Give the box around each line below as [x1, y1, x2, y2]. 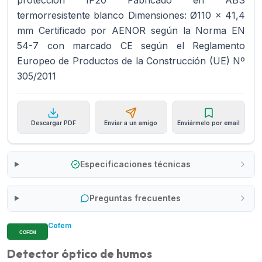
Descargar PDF [30, 119, 76, 126]
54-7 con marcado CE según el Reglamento [17, 40, 245, 51]
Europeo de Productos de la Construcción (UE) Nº [17, 55, 245, 67]
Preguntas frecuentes [89, 193, 181, 203]
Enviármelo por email [177, 119, 240, 126]
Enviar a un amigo [104, 119, 158, 126]
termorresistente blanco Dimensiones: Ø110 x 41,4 [17, 9, 245, 21]
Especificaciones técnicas [80, 159, 191, 169]
